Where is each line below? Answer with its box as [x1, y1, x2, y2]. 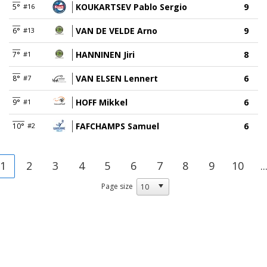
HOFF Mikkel [76, 96, 128, 108]
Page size [101, 181, 133, 191]
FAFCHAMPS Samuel [76, 120, 159, 132]
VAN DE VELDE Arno [76, 24, 157, 36]
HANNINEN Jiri [76, 48, 135, 60]
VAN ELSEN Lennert [76, 72, 158, 84]
